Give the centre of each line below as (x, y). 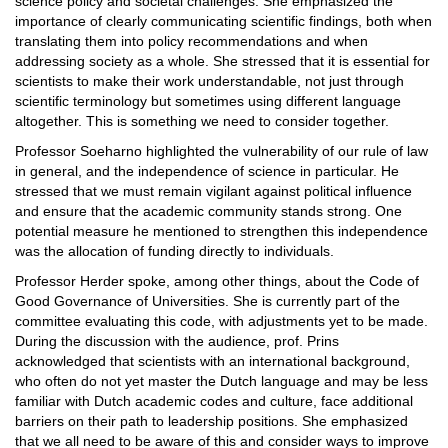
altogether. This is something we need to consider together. (202, 121)
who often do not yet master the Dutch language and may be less (221, 381)
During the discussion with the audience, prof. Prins (177, 341)
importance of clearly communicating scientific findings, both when (223, 21)
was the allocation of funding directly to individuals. (174, 251)
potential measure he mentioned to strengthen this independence (221, 231)
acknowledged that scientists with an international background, (212, 361)
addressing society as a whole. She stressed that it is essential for (222, 61)
